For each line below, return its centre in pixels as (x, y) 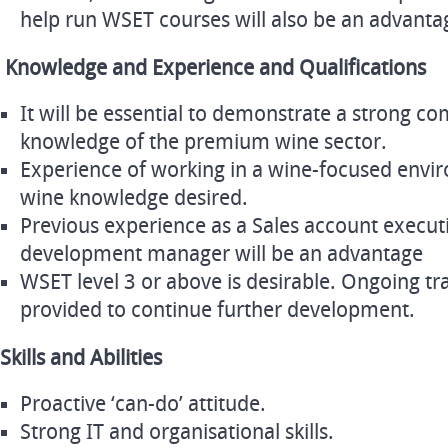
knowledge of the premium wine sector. (203, 142)
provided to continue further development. (217, 310)
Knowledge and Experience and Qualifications (215, 68)
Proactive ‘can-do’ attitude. (143, 404)
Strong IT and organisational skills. (177, 432)
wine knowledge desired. (134, 198)
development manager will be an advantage (221, 254)
